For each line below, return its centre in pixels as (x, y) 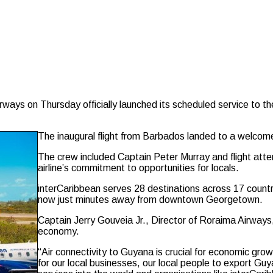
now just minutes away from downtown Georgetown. (150, 200)
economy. (58, 232)
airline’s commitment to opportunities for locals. (138, 168)
